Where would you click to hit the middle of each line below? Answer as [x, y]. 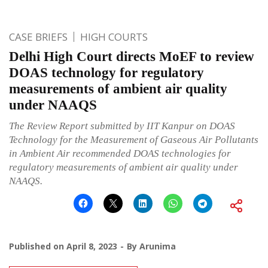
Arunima [158, 246]
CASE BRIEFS [38, 37]
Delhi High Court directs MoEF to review [132, 57]
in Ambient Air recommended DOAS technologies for [120, 154]
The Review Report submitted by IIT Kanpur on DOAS [122, 126]
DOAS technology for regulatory [106, 73]
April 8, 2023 [92, 246]
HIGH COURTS [114, 37]
